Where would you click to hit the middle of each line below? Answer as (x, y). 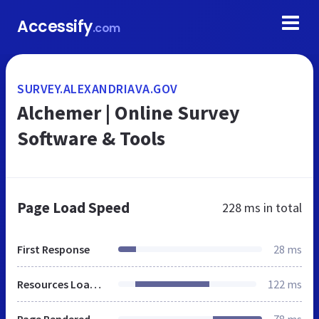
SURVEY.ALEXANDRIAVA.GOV (98, 89)
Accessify (55, 27)
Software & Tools (91, 138)
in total (281, 208)
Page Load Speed (73, 208)
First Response (53, 249)
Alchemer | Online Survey (129, 113)
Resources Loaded (95, 284)
